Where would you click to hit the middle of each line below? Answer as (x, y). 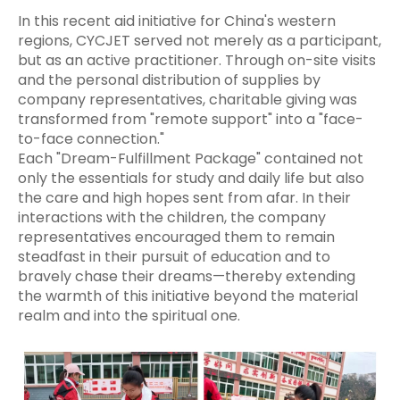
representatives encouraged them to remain (176, 237)
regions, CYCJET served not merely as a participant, (200, 40)
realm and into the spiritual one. (129, 315)
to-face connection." (91, 138)
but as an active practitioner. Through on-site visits (197, 60)
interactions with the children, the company (172, 217)
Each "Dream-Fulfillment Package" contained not (191, 158)
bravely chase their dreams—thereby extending (187, 276)
